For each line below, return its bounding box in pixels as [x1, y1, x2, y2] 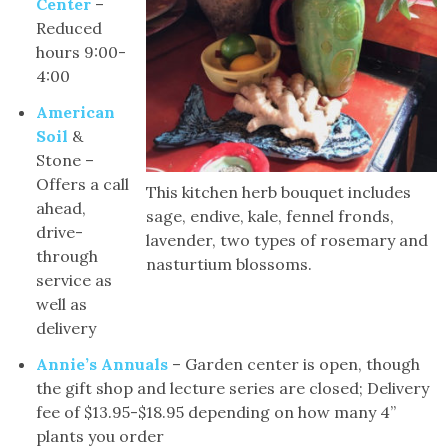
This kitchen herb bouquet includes [145, 181, 411, 202]
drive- [36, 221, 84, 242]
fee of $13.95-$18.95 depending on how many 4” [36, 401, 397, 422]
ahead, [36, 197, 87, 218]
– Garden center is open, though [168, 353, 421, 374]
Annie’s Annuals [36, 353, 169, 374]
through [36, 245, 99, 266]
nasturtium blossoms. [145, 253, 312, 274]
